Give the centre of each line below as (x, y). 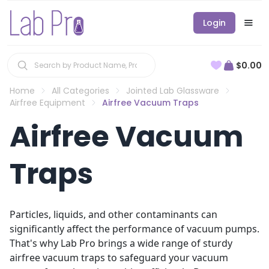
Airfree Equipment (47, 103)
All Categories (80, 91)
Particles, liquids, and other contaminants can (113, 214)
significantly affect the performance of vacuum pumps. (134, 229)
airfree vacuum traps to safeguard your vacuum (119, 258)
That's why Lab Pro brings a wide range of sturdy (121, 243)
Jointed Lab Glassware (173, 91)
